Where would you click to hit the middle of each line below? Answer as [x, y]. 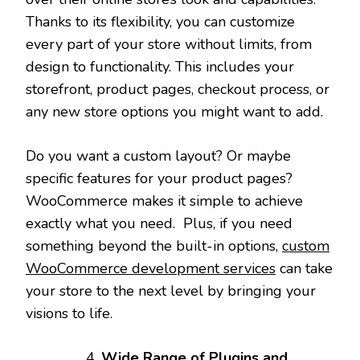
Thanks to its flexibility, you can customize [160, 21]
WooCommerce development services [151, 268]
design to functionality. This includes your [160, 66]
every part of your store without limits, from [169, 44]
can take [304, 268]
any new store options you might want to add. [174, 111]
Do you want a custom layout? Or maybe [158, 155]
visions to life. [69, 313]
